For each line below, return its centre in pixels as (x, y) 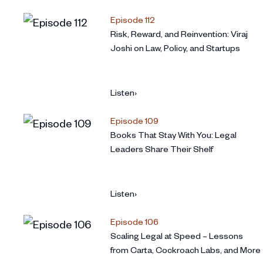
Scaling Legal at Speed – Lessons (177, 236)
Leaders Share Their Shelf (162, 149)
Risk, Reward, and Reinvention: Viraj (179, 34)
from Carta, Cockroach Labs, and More (186, 250)
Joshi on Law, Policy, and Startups (175, 48)
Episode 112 (133, 20)
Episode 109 (134, 121)
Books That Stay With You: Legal (173, 135)
